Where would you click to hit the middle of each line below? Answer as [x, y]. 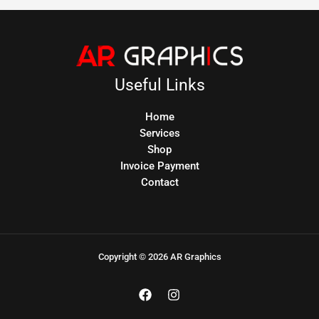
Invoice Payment [159, 166]
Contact [159, 182]
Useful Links [159, 85]
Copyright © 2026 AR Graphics [159, 256]
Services [159, 133]
